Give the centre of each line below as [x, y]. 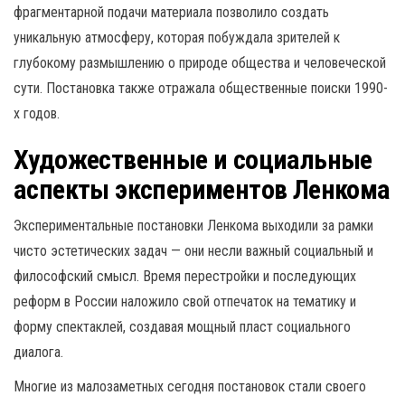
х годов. [37, 113]
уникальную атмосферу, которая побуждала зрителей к [177, 38]
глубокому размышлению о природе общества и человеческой [200, 63]
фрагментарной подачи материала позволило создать [171, 12]
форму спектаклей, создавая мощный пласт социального [182, 327]
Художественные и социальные [193, 160]
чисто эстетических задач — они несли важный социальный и [193, 251]
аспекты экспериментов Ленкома [202, 189]
